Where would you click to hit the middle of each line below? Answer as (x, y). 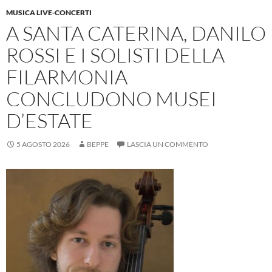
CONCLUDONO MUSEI (111, 99)
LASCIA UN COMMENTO (168, 144)
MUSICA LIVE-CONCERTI (49, 13)
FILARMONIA (67, 77)
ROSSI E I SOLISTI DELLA (115, 55)
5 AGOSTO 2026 (43, 144)
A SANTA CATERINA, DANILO (136, 33)
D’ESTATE (49, 121)
